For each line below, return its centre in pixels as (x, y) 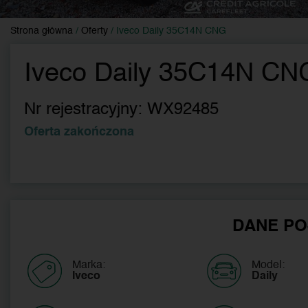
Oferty (95, 31)
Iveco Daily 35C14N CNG (171, 31)
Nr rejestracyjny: (86, 110)
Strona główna (42, 31)
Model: (268, 265)
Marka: (89, 265)
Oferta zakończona (79, 132)
